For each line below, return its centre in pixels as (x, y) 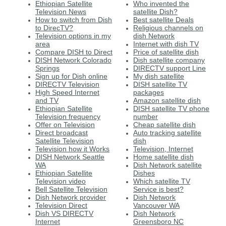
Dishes (144, 173)
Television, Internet (163, 149)
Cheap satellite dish (164, 124)
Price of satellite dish (166, 52)
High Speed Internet (67, 92)
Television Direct (61, 205)
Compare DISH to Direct (74, 52)
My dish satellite (159, 76)
